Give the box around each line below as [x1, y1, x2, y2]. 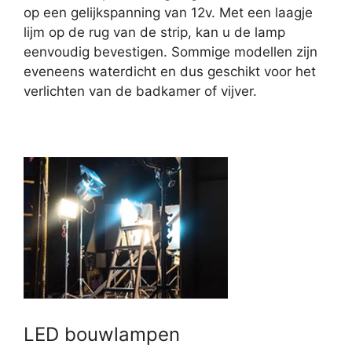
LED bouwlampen [24, 323, 180, 346]
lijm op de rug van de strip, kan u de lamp [24, 24, 285, 41]
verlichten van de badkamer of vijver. [24, 83, 257, 100]
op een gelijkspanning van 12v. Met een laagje [24, 5, 313, 21]
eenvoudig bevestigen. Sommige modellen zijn [24, 44, 317, 60]
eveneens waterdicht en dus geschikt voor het [24, 64, 316, 80]
